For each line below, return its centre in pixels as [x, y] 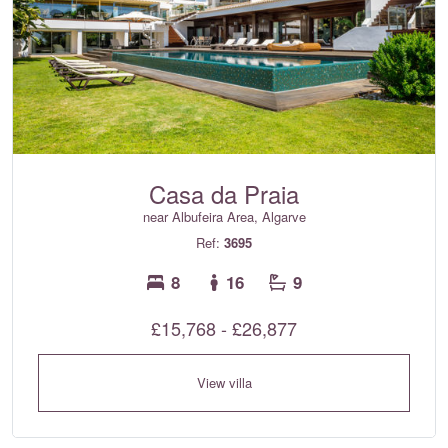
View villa [224, 382]
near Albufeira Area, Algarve [224, 216]
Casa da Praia [224, 193]
